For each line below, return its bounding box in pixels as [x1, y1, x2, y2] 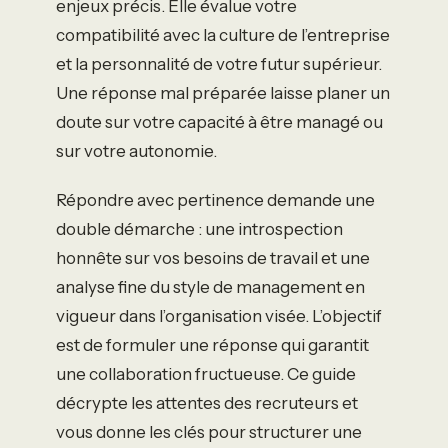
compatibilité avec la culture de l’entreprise [56, 24, 390, 45]
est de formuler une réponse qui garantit [56, 334, 369, 355]
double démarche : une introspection [56, 218, 343, 239]
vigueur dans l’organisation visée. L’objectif [56, 305, 382, 326]
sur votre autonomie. [56, 140, 217, 161]
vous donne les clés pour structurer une [56, 421, 362, 442]
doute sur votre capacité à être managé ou [56, 111, 383, 132]
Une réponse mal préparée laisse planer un [56, 82, 390, 103]
